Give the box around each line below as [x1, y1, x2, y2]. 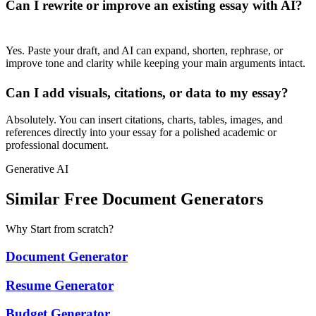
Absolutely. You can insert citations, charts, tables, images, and [6, 114, 283, 126]
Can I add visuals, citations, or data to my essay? [6, 85, 288, 100]
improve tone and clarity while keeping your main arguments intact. [6, 56, 305, 69]
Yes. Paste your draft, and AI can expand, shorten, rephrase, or [6, 44, 283, 56]
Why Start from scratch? [6, 223, 114, 236]
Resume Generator [6, 277, 114, 293]
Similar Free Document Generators [6, 190, 263, 209]
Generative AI [6, 163, 68, 176]
